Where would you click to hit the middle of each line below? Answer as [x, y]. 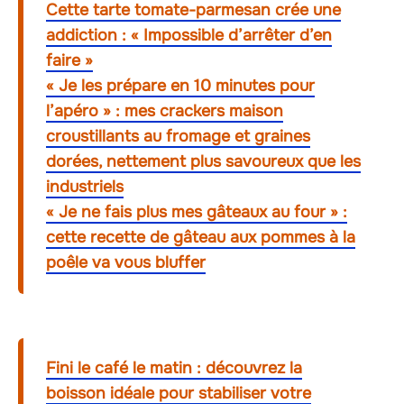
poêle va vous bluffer [126, 263]
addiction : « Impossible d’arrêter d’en [189, 36]
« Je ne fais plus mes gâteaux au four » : [197, 212]
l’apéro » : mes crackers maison [165, 111]
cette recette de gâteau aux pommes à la [201, 238]
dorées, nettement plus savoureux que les [203, 162]
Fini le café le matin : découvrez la [174, 368]
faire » [69, 61]
